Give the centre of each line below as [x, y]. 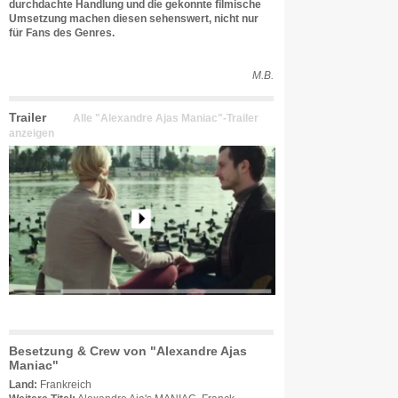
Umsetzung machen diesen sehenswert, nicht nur [134, 19]
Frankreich [66, 385]
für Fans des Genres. [62, 33]
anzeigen [32, 133]
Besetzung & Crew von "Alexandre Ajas [128, 351]
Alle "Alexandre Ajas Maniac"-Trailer [166, 118]
